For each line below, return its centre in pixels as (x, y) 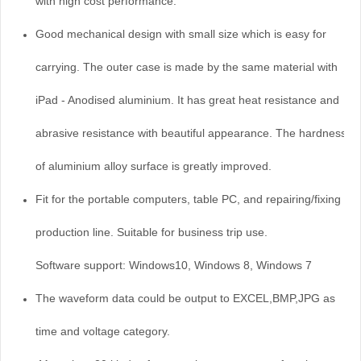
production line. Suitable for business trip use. (151, 232)
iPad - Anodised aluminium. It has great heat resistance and (187, 100)
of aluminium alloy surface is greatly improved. (154, 166)
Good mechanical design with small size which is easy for (181, 33)
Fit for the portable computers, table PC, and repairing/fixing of (195, 199)
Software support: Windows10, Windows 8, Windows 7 (174, 265)
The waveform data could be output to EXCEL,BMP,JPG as (185, 298)
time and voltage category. (103, 331)
